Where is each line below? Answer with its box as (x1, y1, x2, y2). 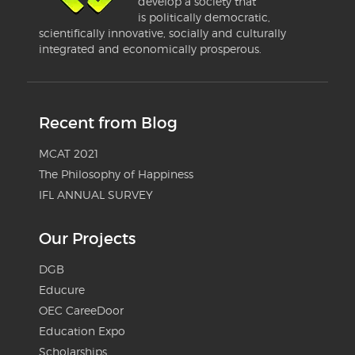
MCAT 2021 (38, 146, 98, 160)
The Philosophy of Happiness (38, 166, 193, 181)
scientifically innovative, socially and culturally (38, 25, 286, 40)
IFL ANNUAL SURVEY (38, 187, 153, 201)
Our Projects (38, 228, 136, 248)
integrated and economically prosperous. (38, 41, 261, 55)
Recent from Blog (38, 113, 177, 132)
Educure (38, 282, 85, 296)
